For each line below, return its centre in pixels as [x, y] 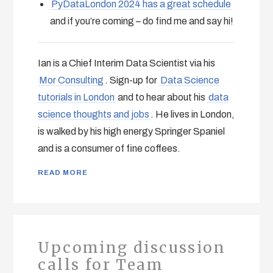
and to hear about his [162, 97]
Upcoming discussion [132, 247]
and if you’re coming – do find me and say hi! [142, 21]
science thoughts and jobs [94, 114]
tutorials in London [76, 97]
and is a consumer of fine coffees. [109, 148]
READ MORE [63, 172]
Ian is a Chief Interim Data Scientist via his [127, 63]
